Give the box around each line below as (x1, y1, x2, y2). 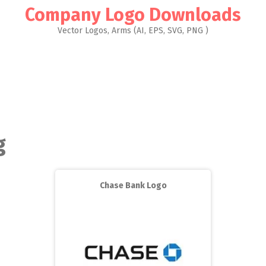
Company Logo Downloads (25, 4, 241, 26)
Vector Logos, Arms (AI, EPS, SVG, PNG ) (58, 26, 208, 36)
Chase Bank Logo (99, 180, 167, 191)
